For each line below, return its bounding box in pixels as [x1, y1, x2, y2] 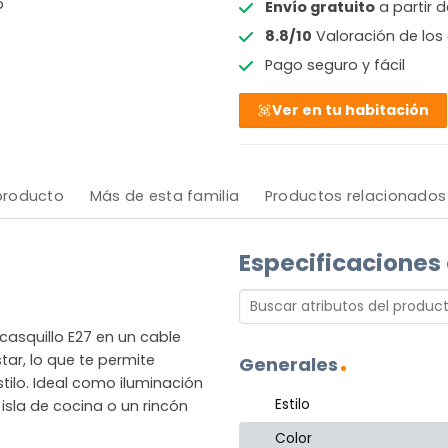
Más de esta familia [89, 185, 240, 206]
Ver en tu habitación [272, 100, 430, 121]
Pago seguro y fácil [264, 55, 405, 76]
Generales [239, 351, 338, 377]
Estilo [275, 395, 311, 415]
